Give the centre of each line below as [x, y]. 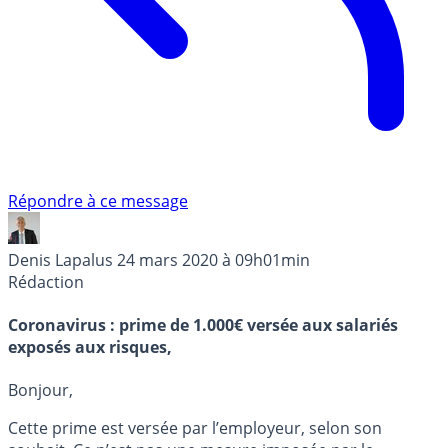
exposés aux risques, [90, 347]
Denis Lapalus [60, 259]
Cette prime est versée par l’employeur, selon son [195, 428]
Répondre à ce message [98, 200]
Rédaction [46, 281]
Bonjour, [40, 390]
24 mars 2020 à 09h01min [213, 259]
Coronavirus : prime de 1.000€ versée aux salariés [203, 325]
